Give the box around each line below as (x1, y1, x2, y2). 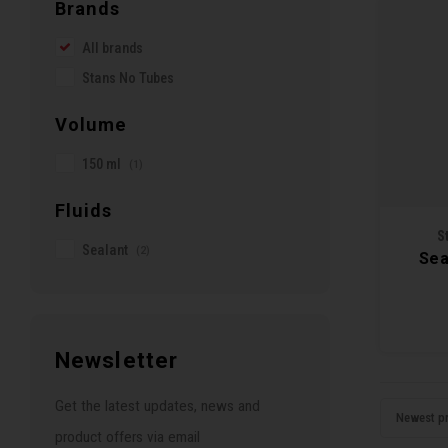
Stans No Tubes (82, 70, 174, 87)
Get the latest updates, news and (55, 397, 260, 415)
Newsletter (55, 347, 179, 373)
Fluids (55, 200, 112, 221)
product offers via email (55, 428, 200, 446)
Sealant (82, 242, 131, 259)
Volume (55, 114, 127, 135)
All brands (82, 40, 143, 57)
